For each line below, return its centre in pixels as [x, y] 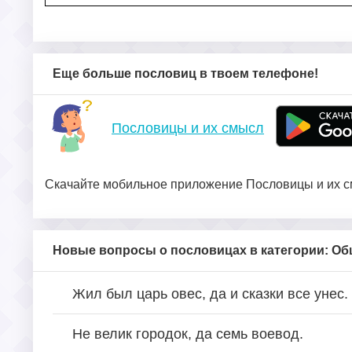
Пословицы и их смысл [188, 128]
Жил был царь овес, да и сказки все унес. [210, 293]
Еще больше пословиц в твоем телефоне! [185, 73]
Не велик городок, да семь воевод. [188, 334]
